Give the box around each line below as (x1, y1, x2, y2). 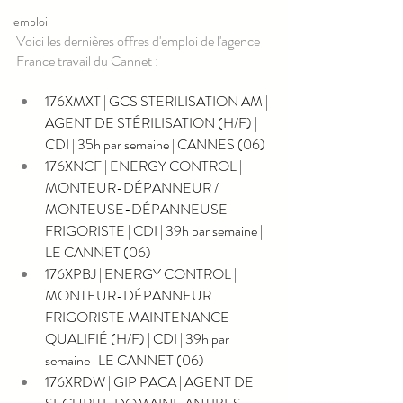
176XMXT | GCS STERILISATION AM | (45, 90, 271, 112)
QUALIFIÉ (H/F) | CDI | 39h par (45, 327, 232, 349)
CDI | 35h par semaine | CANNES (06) (45, 133, 265, 155)
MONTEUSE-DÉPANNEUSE (45, 198, 230, 219)
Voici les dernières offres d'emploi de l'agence (16, 30, 263, 51)
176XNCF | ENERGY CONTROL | (45, 155, 245, 176)
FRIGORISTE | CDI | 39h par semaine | (45, 219, 265, 241)
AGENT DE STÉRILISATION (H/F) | (45, 112, 260, 133)
